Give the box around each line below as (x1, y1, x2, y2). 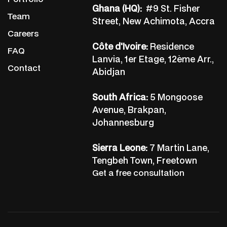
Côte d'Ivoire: (92, 40, 150, 53)
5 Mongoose (150, 91, 203, 103)
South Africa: (92, 91, 150, 103)
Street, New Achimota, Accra (92, 15, 215, 27)
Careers (8, 27, 39, 40)
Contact (8, 62, 41, 74)
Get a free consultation (92, 167, 185, 179)
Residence (150, 40, 195, 53)
